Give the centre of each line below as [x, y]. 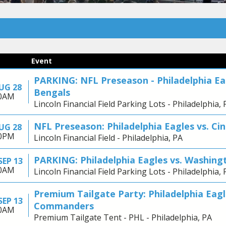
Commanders [64, 206]
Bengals [52, 93]
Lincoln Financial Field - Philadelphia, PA [108, 138]
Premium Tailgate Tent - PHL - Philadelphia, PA [123, 218]
